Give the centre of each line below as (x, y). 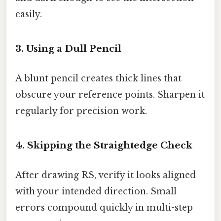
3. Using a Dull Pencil (68, 49)
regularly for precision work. (81, 111)
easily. (29, 14)
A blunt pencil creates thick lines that (98, 78)
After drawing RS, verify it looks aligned (106, 175)
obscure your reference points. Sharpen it (110, 94)
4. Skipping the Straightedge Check (104, 146)
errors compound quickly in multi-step (104, 207)
